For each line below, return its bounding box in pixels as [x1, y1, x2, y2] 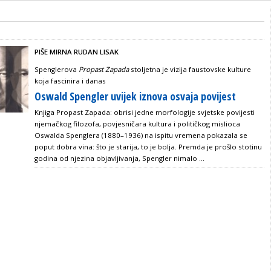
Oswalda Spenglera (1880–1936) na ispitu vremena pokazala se [34, 131, 247, 140]
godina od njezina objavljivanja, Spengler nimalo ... [34, 154, 204, 163]
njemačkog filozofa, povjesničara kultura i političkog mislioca [34, 119, 240, 128]
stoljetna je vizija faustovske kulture [131, 65, 251, 74]
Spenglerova [34, 65, 79, 74]
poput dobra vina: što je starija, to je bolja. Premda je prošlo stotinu [34, 142, 262, 151]
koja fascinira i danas [34, 76, 106, 85]
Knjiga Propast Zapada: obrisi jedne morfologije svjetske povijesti [34, 108, 255, 117]
